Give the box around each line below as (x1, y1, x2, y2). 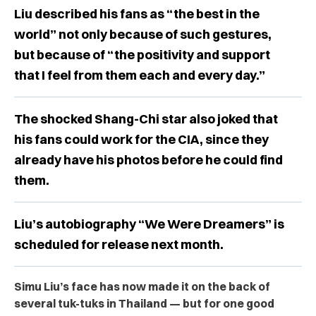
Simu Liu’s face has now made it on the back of (14, 279, 270, 293)
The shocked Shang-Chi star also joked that (14, 110, 278, 127)
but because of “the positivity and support (14, 46, 270, 63)
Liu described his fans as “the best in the (14, 5, 260, 22)
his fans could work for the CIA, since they (14, 130, 269, 147)
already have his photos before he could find (14, 151, 283, 168)
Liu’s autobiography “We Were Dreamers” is (14, 215, 284, 232)
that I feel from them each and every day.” (14, 66, 265, 83)
